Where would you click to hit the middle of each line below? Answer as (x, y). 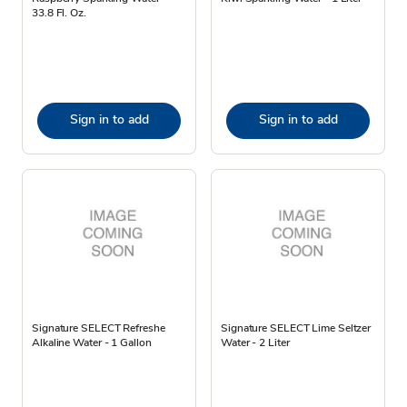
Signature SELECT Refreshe (99, 328)
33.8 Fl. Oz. (59, 12)
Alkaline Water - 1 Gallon (92, 342)
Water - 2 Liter (255, 342)
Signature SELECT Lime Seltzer (296, 328)
